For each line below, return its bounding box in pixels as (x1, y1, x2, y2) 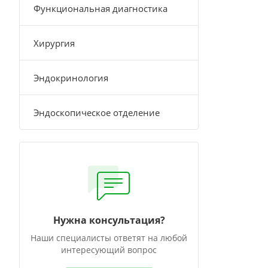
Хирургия (33, 37, 75, 49)
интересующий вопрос (61, 244, 157, 255)
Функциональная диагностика (33, 2, 167, 14)
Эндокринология (33, 72, 108, 84)
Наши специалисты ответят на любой (31, 232, 187, 243)
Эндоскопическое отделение (33, 106, 160, 118)
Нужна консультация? (53, 214, 165, 227)
